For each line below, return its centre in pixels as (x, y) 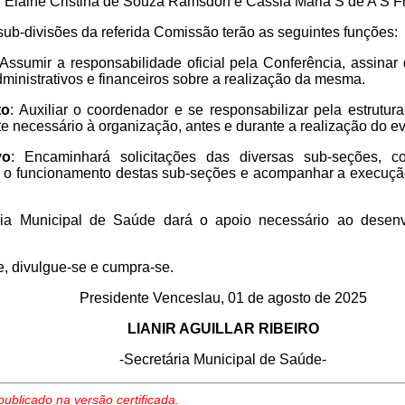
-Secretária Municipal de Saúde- (223, 360)
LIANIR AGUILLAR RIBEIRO (223, 329)
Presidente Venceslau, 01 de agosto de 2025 (223, 298)
